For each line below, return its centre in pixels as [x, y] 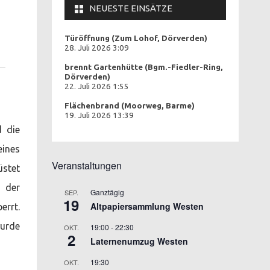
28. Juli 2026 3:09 [97, 48]
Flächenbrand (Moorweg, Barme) [130, 105]
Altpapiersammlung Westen [147, 206]
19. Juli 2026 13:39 [99, 115]
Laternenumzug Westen [139, 241]
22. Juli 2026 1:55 [97, 86]
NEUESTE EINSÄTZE [131, 8]
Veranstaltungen [87, 165]
